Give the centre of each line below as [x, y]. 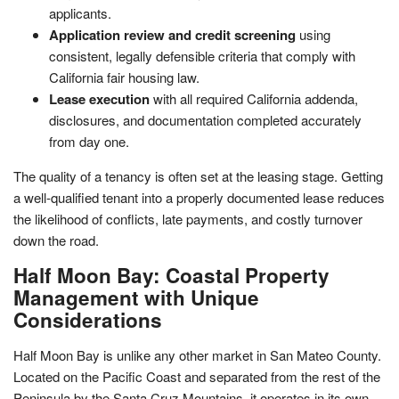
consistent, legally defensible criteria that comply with [202, 55]
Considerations [88, 319]
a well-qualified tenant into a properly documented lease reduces [199, 197]
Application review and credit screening [172, 34]
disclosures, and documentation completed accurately [205, 119]
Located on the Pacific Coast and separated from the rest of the [197, 376]
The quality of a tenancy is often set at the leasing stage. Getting [198, 175]
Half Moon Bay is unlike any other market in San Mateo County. [197, 354]
